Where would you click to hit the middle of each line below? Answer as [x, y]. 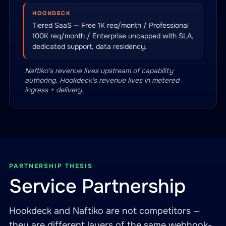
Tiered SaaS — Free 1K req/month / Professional [110, 25]
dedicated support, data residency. [90, 46]
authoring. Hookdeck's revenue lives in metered [102, 80]
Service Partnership [97, 186]
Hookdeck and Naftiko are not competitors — [105, 211]
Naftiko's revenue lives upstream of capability [99, 71]
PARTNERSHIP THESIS [51, 166]
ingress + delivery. [54, 90]
